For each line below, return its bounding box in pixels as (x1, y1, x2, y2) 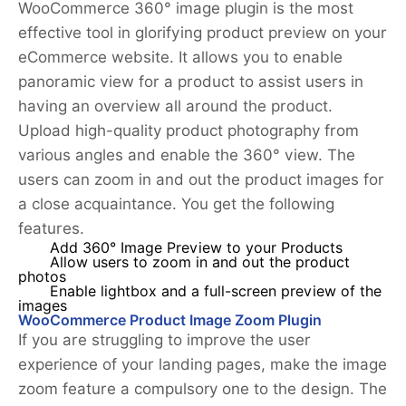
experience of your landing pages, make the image (18, 355, 387, 374)
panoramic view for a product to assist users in (18, 72, 363, 92)
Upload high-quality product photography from (18, 121, 359, 140)
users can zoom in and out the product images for (18, 170, 384, 189)
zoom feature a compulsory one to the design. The (18, 380, 387, 399)
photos (18, 268, 66, 286)
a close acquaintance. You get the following (18, 195, 334, 214)
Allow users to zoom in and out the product (50, 254, 350, 272)
